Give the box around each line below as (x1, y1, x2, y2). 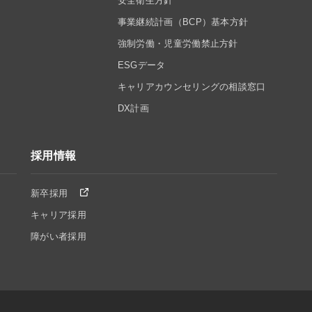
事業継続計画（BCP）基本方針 (117, 17, 249, 27)
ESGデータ (117, 60, 166, 70)
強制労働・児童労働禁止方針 (117, 38, 238, 49)
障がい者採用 (31, 231, 86, 242)
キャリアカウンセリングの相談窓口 (117, 81, 266, 92)
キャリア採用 (31, 210, 86, 220)
